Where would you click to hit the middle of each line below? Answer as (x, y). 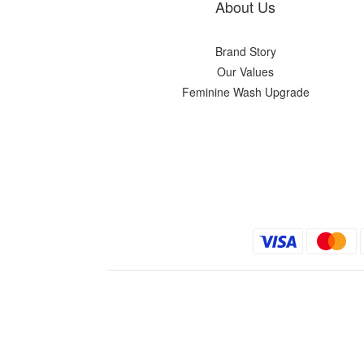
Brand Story (245, 51)
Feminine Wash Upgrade (245, 92)
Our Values (245, 71)
